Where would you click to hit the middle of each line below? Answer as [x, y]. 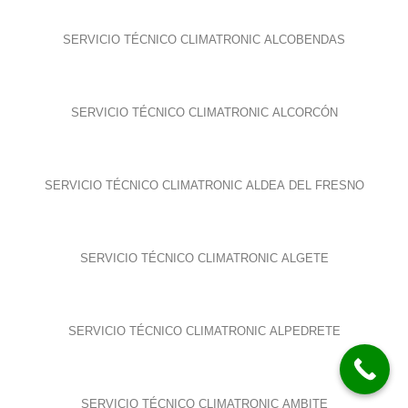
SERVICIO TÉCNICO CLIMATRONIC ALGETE [204, 258]
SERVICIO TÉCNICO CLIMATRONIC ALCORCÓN [204, 112]
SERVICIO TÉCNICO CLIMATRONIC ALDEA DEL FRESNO [204, 185]
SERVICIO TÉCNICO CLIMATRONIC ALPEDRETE [204, 331]
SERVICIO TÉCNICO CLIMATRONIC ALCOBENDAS [204, 39]
